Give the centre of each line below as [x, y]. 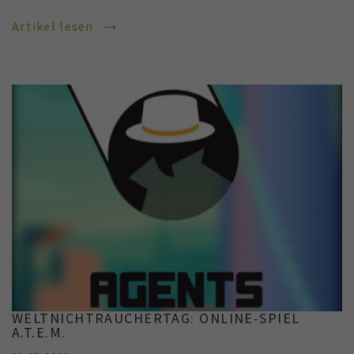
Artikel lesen [55, 26]
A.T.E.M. [39, 332]
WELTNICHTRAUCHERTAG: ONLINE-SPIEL [156, 318]
